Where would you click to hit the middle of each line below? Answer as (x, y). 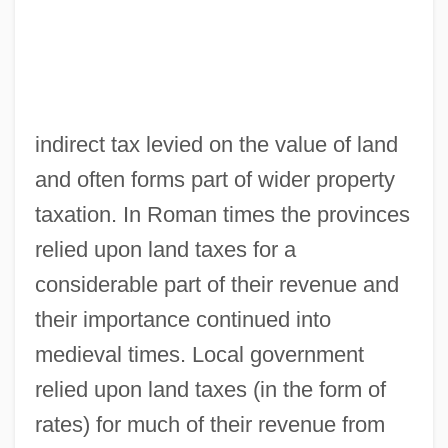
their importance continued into (182, 319)
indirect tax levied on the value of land (216, 144)
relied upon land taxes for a (165, 249)
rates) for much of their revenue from (209, 424)
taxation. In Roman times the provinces (222, 214)
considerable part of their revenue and (216, 284)
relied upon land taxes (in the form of (210, 389)
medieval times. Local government (199, 354)
